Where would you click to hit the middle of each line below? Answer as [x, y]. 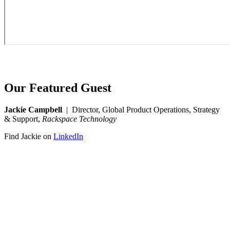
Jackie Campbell [33, 110]
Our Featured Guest [58, 88]
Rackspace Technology [79, 119]
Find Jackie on [29, 137]
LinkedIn [68, 137]
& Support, [22, 119]
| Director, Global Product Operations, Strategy [141, 110]
